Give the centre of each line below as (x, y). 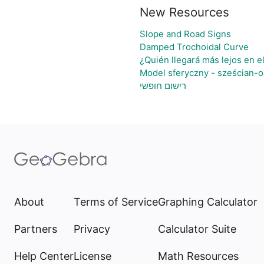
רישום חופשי (163, 86)
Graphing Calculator (208, 202)
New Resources (184, 12)
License (93, 256)
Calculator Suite (197, 229)
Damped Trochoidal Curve (194, 47)
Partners (36, 229)
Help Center (44, 256)
